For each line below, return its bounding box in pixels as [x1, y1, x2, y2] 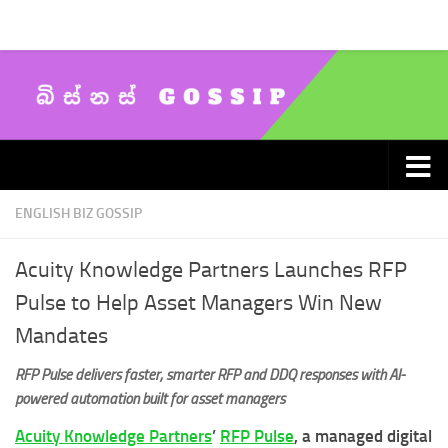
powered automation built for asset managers [15, 390, 285, 409]
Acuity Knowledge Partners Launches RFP [15, 257, 407, 284]
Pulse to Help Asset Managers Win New [15, 290, 382, 317]
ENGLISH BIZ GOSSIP [15, 205, 142, 223]
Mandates [15, 323, 108, 350]
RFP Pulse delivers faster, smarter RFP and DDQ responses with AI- [15, 366, 405, 385]
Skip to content [27, 19, 132, 38]
